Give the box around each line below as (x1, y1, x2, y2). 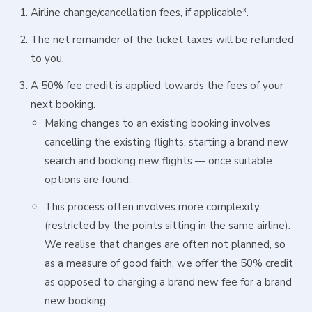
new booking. (45, 294, 108, 308)
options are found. (45, 173, 131, 187)
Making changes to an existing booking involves (45, 116, 270, 130)
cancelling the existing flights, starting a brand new (45, 135, 288, 149)
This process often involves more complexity (45, 200, 260, 214)
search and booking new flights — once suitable (45, 154, 272, 168)
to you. (31, 52, 64, 65)
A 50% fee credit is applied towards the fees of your (31, 79, 283, 93)
